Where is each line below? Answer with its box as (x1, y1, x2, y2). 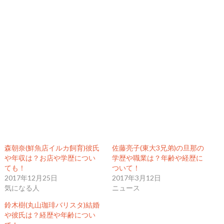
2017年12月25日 (4, 173, 57, 182)
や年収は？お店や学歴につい (4, 153, 95, 162)
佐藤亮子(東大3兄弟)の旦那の (111, 143, 204, 152)
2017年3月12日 (111, 173, 161, 182)
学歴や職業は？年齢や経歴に (111, 153, 203, 162)
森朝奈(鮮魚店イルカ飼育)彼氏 (4, 143, 99, 152)
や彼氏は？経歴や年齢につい (4, 210, 95, 219)
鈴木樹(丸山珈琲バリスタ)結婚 (4, 200, 99, 209)
